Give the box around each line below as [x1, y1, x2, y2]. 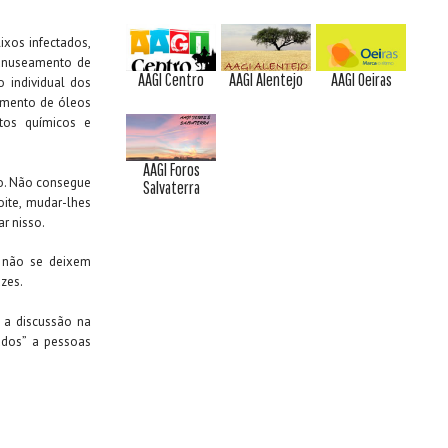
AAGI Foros [142, 158, 200, 180]
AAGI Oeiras [330, 69, 392, 91]
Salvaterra [142, 176, 200, 198]
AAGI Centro [138, 69, 204, 91]
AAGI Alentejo [229, 69, 303, 91]
